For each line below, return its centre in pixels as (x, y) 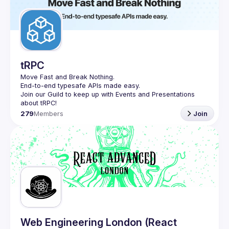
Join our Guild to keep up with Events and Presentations (108, 94)
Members (49, 113)
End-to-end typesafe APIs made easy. (80, 86)
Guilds (43, 6)
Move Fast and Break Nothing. (67, 77)
